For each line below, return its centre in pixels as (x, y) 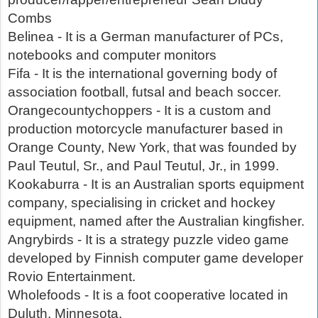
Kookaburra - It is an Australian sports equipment (156, 185)
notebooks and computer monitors (112, 55)
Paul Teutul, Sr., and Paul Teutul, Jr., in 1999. (143, 166)
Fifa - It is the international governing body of (142, 74)
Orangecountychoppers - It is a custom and (139, 111)
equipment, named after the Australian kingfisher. (156, 221)
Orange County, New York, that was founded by (152, 148)
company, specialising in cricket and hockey (142, 203)
